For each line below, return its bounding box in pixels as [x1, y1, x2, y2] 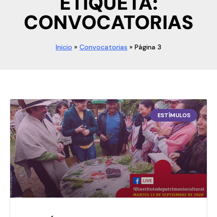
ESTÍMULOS [157, 111, 190, 119]
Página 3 [135, 42, 161, 51]
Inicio [56, 42, 72, 51]
